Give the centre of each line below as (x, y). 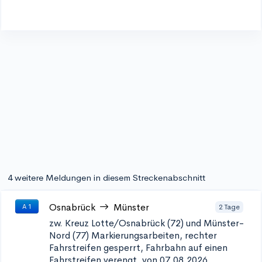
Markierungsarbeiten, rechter (154, 235)
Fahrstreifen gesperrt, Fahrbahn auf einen (138, 248)
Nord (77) (69, 235)
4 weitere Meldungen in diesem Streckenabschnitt (106, 177)
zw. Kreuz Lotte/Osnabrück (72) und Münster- (146, 223)
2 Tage (229, 207)
